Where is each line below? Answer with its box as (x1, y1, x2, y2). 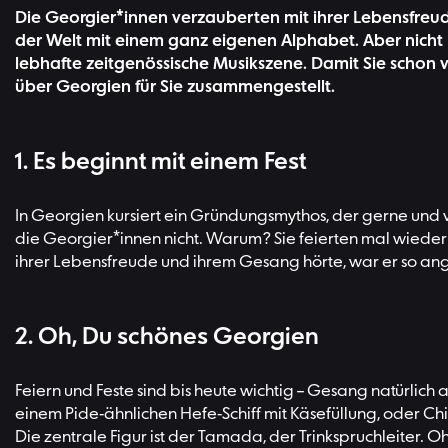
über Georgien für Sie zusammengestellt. (15, 78, 335, 97)
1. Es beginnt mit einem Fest (15, 150, 306, 175)
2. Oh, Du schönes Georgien (15, 324, 319, 350)
